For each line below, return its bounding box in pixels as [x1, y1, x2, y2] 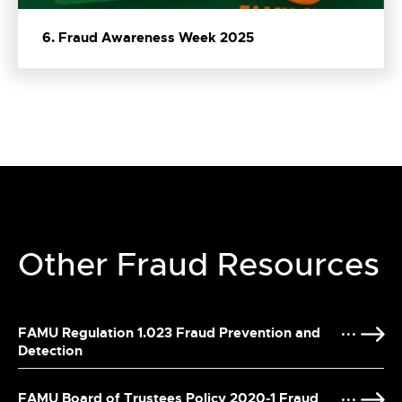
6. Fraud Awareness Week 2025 [42, 29, 254, 48]
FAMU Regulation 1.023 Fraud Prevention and [18, 324, 320, 343]
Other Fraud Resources [18, 244, 380, 286]
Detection [18, 342, 83, 361]
